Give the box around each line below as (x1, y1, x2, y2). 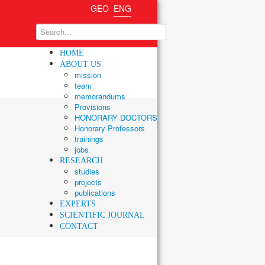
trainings (75, 133, 104, 144)
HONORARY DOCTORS (75, 112, 157, 123)
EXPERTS (60, 199, 96, 208)
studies (75, 166, 99, 177)
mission (75, 69, 101, 80)
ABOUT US (60, 60, 101, 69)
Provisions (75, 101, 111, 112)
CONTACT (60, 222, 98, 231)
